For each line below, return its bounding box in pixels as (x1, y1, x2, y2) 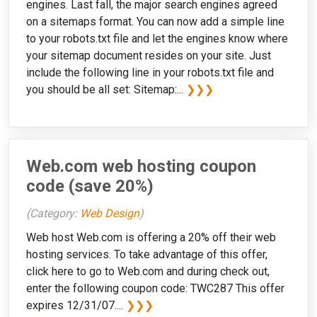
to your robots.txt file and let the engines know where (26, 32, 288, 46)
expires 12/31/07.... (26, 299, 126, 313)
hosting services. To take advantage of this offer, (26, 248, 267, 262)
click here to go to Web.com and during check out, (26, 265, 270, 279)
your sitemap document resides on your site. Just (26, 49, 271, 63)
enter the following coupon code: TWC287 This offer (26, 282, 284, 296)
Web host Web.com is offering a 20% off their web (26, 231, 276, 245)
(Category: (26, 207, 80, 221)
